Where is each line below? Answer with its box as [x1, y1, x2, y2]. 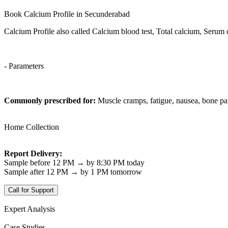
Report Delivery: [4, 149, 62, 158]
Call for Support [8, 186, 54, 194]
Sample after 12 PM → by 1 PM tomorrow [4, 167, 142, 176]
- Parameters [4, 61, 44, 70]
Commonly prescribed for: [4, 96, 96, 105]
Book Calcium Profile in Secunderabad [4, 9, 130, 18]
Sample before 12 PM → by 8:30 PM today [4, 158, 145, 167]
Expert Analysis [4, 204, 55, 213]
